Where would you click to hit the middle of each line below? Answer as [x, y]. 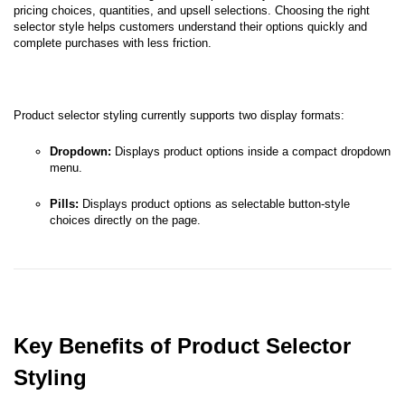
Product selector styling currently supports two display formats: [179, 115]
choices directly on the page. [125, 220]
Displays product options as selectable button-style [214, 204]
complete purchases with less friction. [113, 43]
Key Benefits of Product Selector [182, 346]
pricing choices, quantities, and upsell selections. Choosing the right [192, 10]
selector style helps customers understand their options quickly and [190, 27]
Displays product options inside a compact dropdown [253, 151]
